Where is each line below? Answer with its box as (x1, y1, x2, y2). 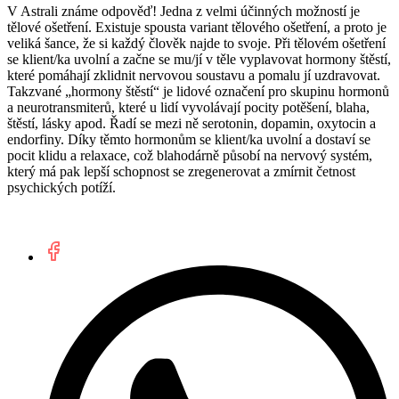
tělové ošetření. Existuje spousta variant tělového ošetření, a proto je (7, 20, 387, 36)
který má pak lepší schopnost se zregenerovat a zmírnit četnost (7, 164, 355, 180)
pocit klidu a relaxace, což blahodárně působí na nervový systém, (7, 148, 372, 164)
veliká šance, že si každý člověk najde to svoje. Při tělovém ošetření (7, 36, 386, 52)
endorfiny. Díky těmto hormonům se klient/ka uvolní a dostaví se (7, 132, 370, 148)
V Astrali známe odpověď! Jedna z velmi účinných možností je (7, 4, 360, 20)
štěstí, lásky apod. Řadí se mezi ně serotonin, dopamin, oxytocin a (7, 116, 376, 132)
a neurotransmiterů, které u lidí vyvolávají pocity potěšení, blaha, (7, 100, 370, 116)
